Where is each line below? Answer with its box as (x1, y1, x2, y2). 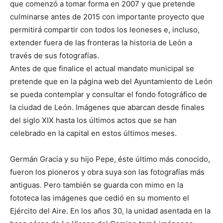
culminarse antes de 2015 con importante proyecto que (10, 12, 205, 21)
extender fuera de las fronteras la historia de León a (10, 38, 192, 47)
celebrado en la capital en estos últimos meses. (10, 128, 177, 138)
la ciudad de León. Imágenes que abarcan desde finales (10, 103, 205, 112)
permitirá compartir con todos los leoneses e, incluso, (10, 25, 200, 34)
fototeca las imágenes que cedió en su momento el (10, 193, 189, 203)
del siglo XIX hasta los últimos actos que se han (10, 115, 177, 125)
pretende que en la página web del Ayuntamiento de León (10, 77, 213, 86)
